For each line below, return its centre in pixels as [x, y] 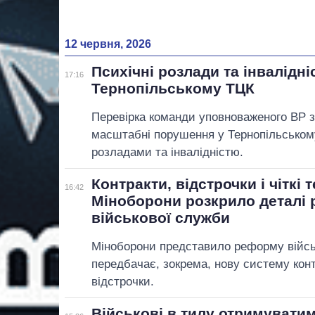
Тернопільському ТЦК [173, 88]
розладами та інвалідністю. [168, 152]
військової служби [161, 217]
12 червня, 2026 [108, 44]
